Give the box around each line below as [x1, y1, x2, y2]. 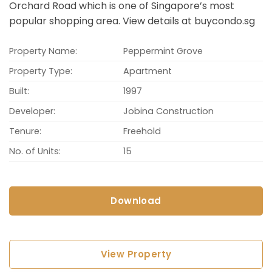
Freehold [123, 124, 161, 137]
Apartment [123, 64, 172, 77]
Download [110, 194, 161, 207]
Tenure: [9, 124, 41, 137]
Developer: [9, 104, 55, 117]
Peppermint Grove [123, 44, 203, 57]
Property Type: [9, 64, 72, 77]
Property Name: [9, 44, 77, 57]
